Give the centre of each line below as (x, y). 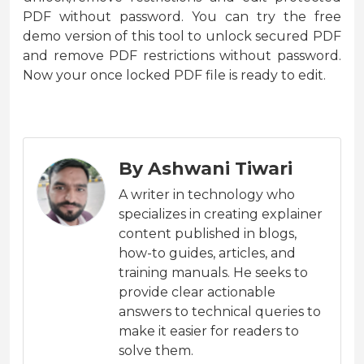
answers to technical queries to (220, 312)
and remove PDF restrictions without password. (182, 56)
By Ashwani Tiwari (206, 169)
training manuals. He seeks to (213, 273)
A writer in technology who (207, 195)
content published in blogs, (208, 234)
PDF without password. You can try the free (182, 17)
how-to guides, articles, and (207, 253)
